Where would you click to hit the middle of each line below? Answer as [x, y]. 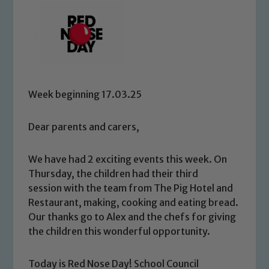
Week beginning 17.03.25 [85, 94]
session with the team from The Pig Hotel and [131, 188]
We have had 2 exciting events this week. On [128, 159]
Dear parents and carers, [84, 126]
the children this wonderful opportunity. [119, 231]
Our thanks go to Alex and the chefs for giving [132, 216]
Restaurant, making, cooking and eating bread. [134, 202]
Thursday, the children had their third [113, 173]
